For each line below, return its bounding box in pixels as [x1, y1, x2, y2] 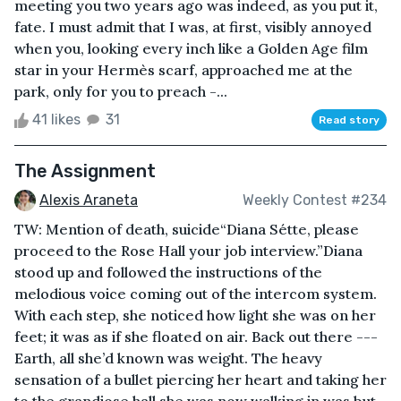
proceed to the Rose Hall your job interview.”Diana [14, 242, 363, 260]
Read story [319, 113, 380, 126]
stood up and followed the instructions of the [14, 263, 322, 282]
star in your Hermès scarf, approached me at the [14, 60, 353, 79]
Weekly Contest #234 [243, 191, 387, 209]
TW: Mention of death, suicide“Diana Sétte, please [14, 220, 359, 239]
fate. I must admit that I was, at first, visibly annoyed [14, 17, 371, 36]
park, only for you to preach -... [14, 81, 227, 100]
